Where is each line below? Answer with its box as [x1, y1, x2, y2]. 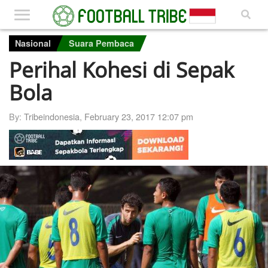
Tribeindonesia [24, 109, 80, 123]
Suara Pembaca [69, 37, 134, 49]
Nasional [15, 37, 51, 49]
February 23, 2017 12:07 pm [84, 109, 193, 123]
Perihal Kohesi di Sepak [9, 54, 234, 84]
